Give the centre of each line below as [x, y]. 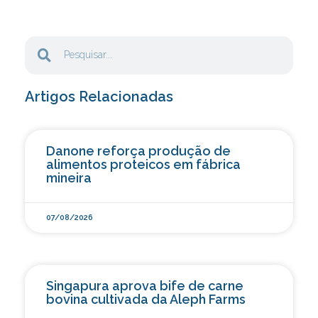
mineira [69, 177]
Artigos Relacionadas [99, 96]
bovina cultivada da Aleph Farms [146, 299]
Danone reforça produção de [138, 150]
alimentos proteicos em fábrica [143, 164]
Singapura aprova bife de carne [145, 285]
